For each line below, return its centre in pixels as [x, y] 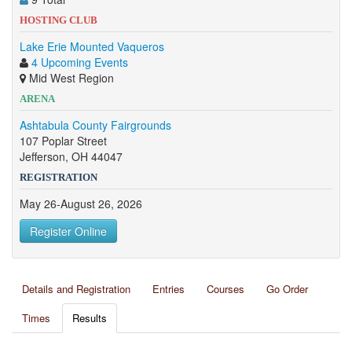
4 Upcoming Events [80, 62]
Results [90, 318]
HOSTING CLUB [59, 20]
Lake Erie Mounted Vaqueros [92, 46]
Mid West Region [70, 78]
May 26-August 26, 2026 [81, 203]
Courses [225, 289]
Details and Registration [76, 289]
